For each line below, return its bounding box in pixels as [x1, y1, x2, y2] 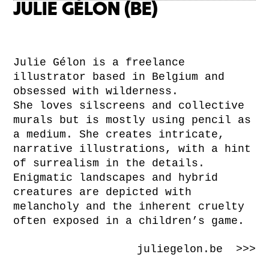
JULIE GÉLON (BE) [13, 1, 159, 19]
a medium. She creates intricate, [13, 128, 225, 141]
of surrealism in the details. [13, 157, 205, 170]
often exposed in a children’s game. [13, 215, 245, 228]
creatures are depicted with [13, 186, 192, 199]
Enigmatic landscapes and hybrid [13, 172, 219, 184]
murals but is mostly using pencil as [13, 114, 252, 127]
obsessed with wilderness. [13, 85, 179, 98]
